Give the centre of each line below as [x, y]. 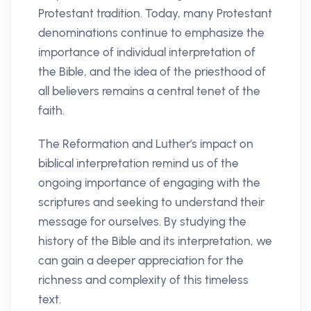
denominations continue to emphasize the [151, 32]
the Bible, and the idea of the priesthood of [152, 71]
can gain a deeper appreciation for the [141, 260]
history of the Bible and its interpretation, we [155, 241]
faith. [51, 110]
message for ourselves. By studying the [142, 221]
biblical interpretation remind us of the [138, 163]
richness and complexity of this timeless [143, 279]
